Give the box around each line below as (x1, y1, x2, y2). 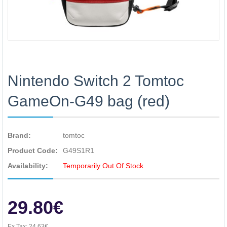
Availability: (8, 162, 48, 170)
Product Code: (8, 146, 58, 155)
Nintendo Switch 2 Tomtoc (8, 72, 184, 89)
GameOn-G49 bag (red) (8, 93, 170, 109)
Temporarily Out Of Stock (63, 162, 143, 170)
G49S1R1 (63, 146, 94, 155)
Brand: (8, 131, 31, 139)
